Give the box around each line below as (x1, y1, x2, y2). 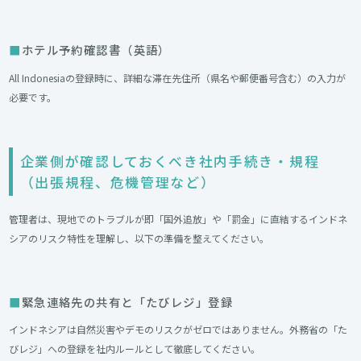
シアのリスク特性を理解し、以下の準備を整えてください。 (9, 231, 270, 246)
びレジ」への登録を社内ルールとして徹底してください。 (9, 342, 261, 356)
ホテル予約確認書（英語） (21, 41, 171, 59)
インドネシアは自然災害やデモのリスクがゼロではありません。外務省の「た (9, 322, 348, 337)
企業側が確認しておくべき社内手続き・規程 (19, 151, 320, 172)
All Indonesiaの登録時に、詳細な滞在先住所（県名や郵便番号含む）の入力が (9, 70, 346, 85)
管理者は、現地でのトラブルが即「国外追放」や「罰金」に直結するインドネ (9, 212, 348, 226)
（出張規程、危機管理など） (19, 172, 216, 193)
